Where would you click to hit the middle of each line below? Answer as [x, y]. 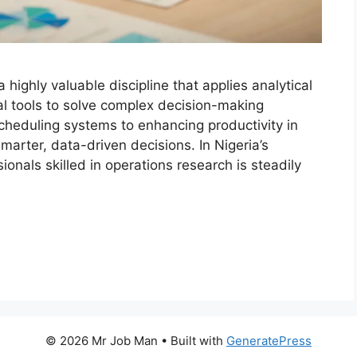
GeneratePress [269, 340]
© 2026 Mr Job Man [103, 340]
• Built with [194, 340]
